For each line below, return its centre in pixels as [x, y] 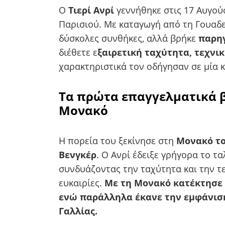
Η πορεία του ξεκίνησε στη [118, 140]
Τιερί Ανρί [92, 10]
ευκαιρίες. [82, 183]
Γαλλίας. [78, 211]
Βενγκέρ [78, 154]
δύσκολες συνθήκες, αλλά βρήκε [129, 38]
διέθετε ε [78, 52]
